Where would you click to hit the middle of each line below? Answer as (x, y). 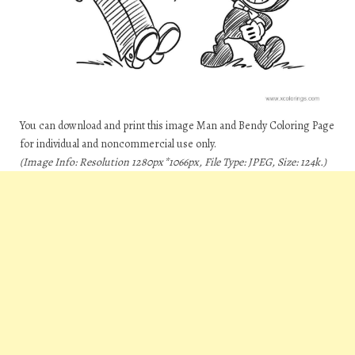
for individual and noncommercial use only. (118, 144)
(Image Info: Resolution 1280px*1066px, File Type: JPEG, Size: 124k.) (173, 162)
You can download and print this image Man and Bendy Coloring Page (177, 126)
